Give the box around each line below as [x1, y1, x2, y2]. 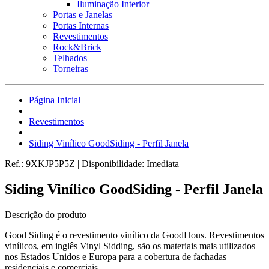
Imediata [147, 159, 179, 169]
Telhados [53, 53, 87, 63]
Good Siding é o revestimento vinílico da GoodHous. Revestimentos [5, 229, 264, 240]
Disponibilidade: [82, 159, 147, 169]
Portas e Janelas [53, 10, 112, 20]
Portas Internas [53, 20, 109, 31]
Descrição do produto [5, 209, 86, 220]
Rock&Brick [53, 42, 101, 52]
